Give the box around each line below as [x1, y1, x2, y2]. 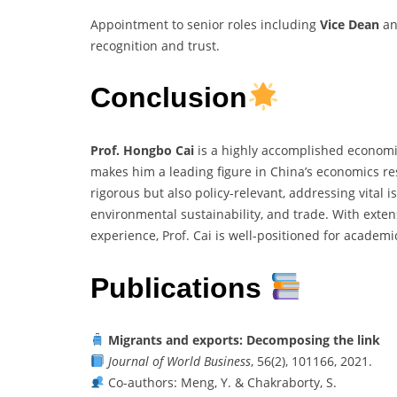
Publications [90, 271, 269, 304]
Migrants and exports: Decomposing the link [107, 331, 380, 349]
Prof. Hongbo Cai [90, 141, 194, 159]
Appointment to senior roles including [90, 15, 320, 33]
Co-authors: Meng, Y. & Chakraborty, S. [104, 374, 337, 392]
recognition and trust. [90, 36, 220, 54]
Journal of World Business [107, 353, 251, 370]
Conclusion [90, 82, 247, 114]
